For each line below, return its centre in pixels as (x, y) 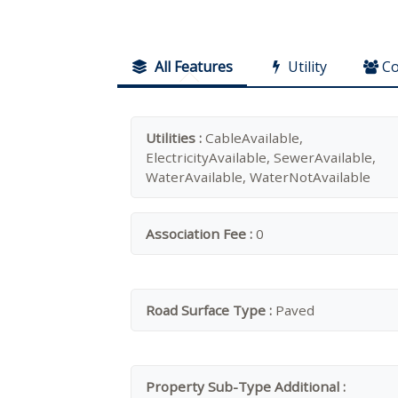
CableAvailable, (252, 138)
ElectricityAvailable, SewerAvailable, (261, 157)
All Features (192, 67)
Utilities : (174, 138)
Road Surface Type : (211, 310)
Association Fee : (201, 234)
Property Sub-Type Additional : (246, 386)
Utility (307, 67)
